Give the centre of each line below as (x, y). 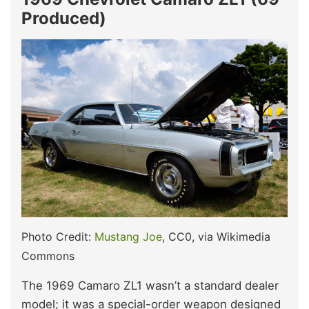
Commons (48, 256)
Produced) (64, 18)
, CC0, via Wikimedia (216, 236)
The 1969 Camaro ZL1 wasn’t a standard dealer (150, 285)
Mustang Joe (128, 236)
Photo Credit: (58, 236)
